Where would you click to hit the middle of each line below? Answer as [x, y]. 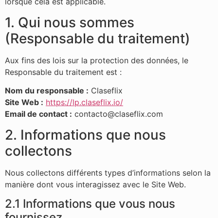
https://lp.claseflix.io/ [84, 102]
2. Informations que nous [85, 135]
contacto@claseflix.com [119, 114]
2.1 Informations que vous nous [90, 203]
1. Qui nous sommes [70, 22]
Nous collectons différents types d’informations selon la [108, 173]
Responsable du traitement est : [63, 72]
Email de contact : [38, 114]
